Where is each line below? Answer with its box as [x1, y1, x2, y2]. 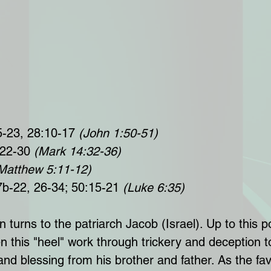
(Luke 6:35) [123, 180, 184, 195]
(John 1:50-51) [79, 126, 158, 141]
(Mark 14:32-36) [34, 144, 121, 159]
